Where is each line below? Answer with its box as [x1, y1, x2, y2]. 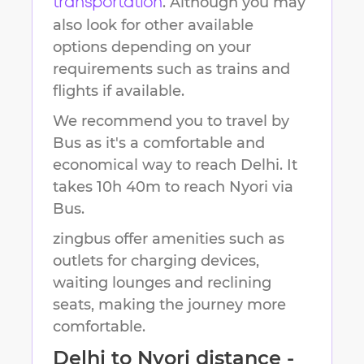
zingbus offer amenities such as [53, 230, 284, 249]
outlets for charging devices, [53, 252, 259, 271]
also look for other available [53, 16, 253, 35]
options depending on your [53, 38, 251, 57]
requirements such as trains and [53, 60, 290, 79]
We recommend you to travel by [53, 112, 289, 131]
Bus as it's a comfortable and [53, 134, 265, 153]
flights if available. [53, 82, 184, 101]
